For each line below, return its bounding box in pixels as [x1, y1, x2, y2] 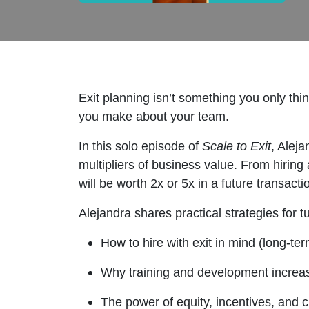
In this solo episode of [79, 139, 202, 153]
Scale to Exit [202, 139, 271, 153]
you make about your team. [79, 109, 229, 123]
